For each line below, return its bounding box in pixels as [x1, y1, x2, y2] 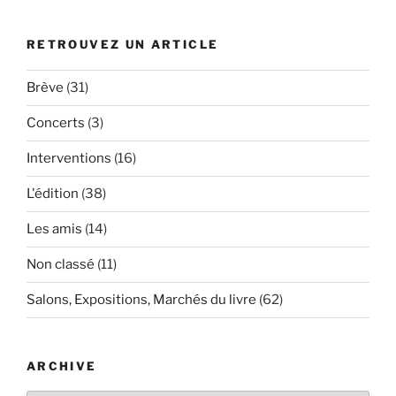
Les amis [27, 221, 82, 238]
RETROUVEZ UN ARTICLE [27, 37, 219, 52]
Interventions [27, 150, 111, 167]
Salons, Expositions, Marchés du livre [27, 292, 256, 308]
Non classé [27, 256, 95, 273]
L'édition [27, 186, 79, 202]
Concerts [27, 115, 85, 132]
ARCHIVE [27, 358, 97, 373]
